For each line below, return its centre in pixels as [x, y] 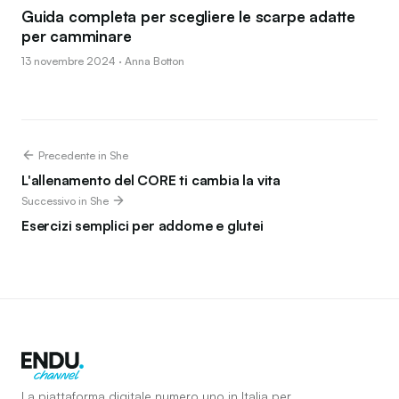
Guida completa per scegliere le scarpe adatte [188, 16]
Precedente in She [82, 155]
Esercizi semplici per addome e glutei [142, 225]
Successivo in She [66, 200]
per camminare [77, 36]
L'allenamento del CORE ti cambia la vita [151, 179]
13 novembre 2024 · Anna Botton [103, 61]
